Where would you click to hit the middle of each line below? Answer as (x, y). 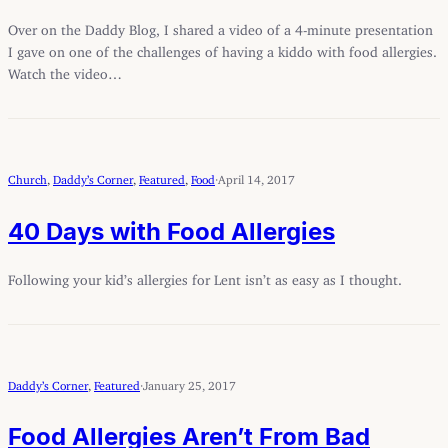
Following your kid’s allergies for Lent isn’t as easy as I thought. (205, 276)
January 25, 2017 (189, 382)
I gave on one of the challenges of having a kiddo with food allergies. (222, 48)
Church (27, 176)
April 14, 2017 (256, 176)
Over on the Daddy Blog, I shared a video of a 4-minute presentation (220, 26)
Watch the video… (65, 70)
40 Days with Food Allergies (171, 231)
